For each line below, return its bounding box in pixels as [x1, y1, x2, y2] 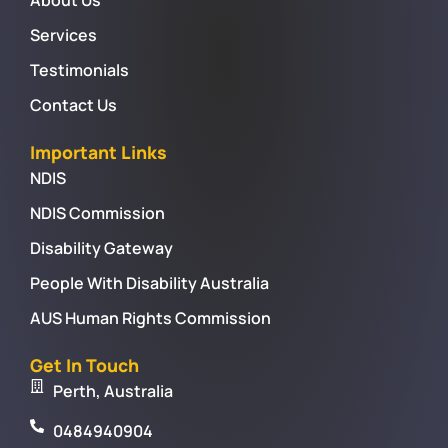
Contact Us [30, 93, 117, 116]
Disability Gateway [30, 236, 173, 259]
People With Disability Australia [30, 271, 269, 294]
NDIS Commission [30, 201, 165, 224]
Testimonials [30, 58, 129, 81]
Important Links [30, 139, 167, 164]
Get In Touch [30, 352, 139, 377]
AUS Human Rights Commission [30, 306, 271, 329]
